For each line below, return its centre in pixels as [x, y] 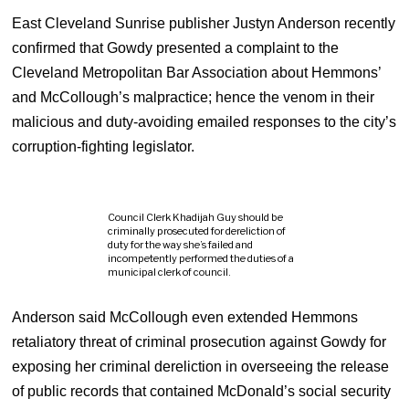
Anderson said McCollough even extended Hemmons [185, 317]
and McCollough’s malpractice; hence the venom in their [194, 97]
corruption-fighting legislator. [104, 146]
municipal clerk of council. [170, 272]
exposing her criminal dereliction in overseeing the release [201, 366]
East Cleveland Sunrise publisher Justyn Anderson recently [204, 23]
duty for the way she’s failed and [181, 244]
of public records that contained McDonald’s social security [202, 391]
